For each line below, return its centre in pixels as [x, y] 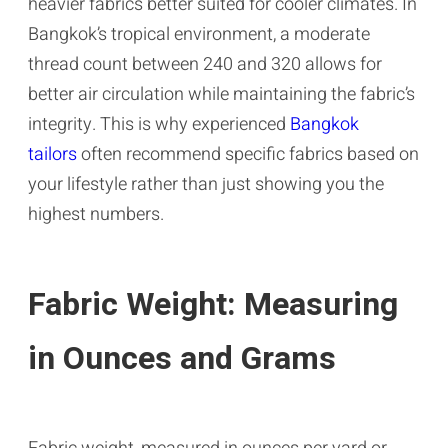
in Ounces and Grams [182, 358]
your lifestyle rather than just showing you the [206, 184]
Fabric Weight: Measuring [213, 304]
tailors [52, 154]
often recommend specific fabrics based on [248, 154]
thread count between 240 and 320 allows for [205, 64]
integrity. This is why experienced [159, 124]
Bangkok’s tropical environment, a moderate [199, 34]
